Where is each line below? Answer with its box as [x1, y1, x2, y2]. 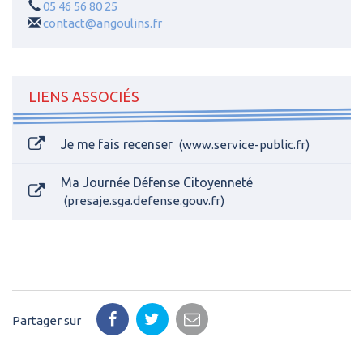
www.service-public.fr [182, 137, 305, 152]
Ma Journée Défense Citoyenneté [61, 174, 253, 190]
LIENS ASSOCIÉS [28, 88, 139, 105]
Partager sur [12, 313, 81, 327]
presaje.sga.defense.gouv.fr [67, 193, 220, 207]
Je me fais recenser [61, 136, 176, 152]
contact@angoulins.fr [43, 15, 162, 30]
